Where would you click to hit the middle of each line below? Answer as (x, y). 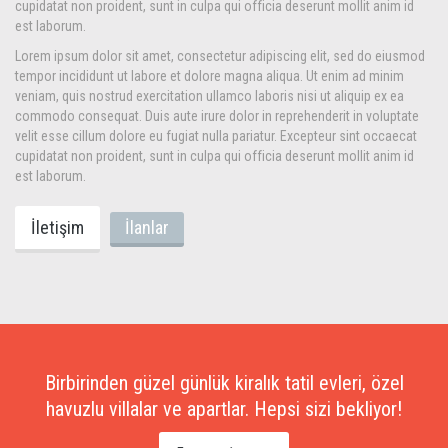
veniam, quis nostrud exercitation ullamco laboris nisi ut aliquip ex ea (209, 96)
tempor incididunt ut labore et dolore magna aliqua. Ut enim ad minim (209, 76)
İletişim (57, 227)
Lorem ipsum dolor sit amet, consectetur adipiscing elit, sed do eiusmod (220, 56)
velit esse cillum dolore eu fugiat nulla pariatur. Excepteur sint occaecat (216, 136)
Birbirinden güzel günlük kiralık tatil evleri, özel (224, 383)
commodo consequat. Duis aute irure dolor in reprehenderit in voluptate (217, 116)
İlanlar (147, 227)
